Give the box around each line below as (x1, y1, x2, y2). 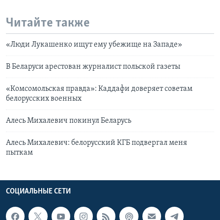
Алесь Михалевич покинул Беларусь (6, 117, 131, 125)
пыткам (6, 149, 33, 157)
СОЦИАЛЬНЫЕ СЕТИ (6, 188, 71, 196)
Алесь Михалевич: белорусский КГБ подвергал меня (6, 139, 187, 147)
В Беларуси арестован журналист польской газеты (6, 63, 180, 71)
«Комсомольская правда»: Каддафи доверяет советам (6, 85, 192, 93)
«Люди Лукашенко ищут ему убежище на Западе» (6, 41, 182, 49)
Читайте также (6, 16, 90, 30)
